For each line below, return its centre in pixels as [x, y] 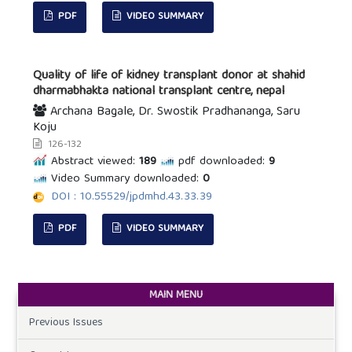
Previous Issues [66, 323]
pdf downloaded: [222, 161]
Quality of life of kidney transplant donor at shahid [169, 76]
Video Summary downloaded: [125, 179]
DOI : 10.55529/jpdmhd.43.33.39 [132, 197]
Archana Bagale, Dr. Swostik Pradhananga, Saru [174, 112]
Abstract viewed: [93, 161]
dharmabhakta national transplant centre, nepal [159, 92]
